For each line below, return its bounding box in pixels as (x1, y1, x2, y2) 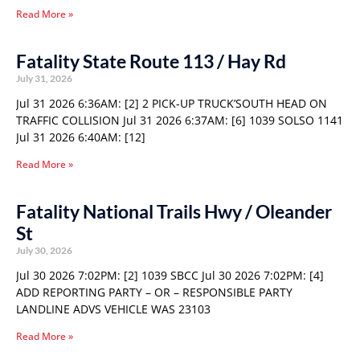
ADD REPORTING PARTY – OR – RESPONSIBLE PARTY (16, 284, 292, 300)
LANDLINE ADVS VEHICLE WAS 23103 (16, 301, 211, 317)
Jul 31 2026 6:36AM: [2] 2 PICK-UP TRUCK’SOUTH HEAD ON (16, 96, 327, 111)
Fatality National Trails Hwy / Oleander (16, 200, 332, 223)
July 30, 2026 (16, 244, 72, 256)
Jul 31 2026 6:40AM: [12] (16, 129, 145, 145)
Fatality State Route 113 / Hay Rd (16, 50, 286, 72)
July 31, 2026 (16, 72, 72, 84)
